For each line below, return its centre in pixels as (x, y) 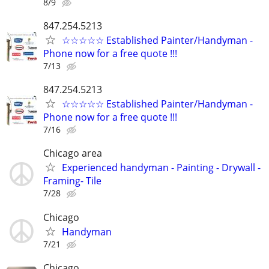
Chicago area (73, 153)
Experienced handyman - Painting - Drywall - (161, 168)
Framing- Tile (72, 181)
